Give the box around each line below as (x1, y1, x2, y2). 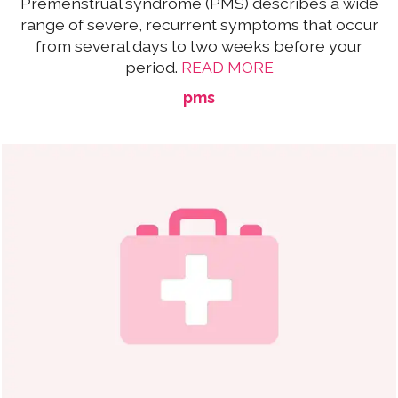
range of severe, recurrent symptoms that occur (20, 14, 378, 34)
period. (124, 57, 181, 76)
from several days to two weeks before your (36, 36, 362, 55)
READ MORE (180, 57, 274, 76)
